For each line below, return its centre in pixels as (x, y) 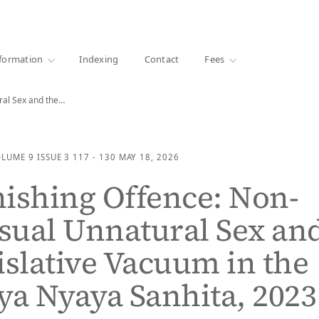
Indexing (99, 59)
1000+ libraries (35, 16)
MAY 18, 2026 (149, 157)
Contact (162, 59)
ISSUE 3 (53, 157)
